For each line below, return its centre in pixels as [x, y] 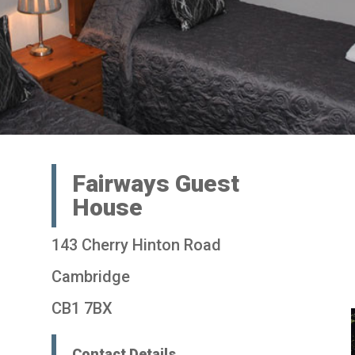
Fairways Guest [155, 183]
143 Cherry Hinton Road [136, 244]
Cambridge [90, 276]
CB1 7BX [82, 308]
